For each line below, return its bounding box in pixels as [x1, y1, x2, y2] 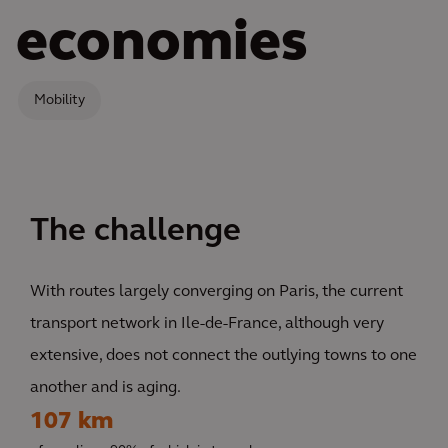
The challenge [30, 216, 241, 249]
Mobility [34, 93, 85, 109]
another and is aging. [30, 380, 181, 397]
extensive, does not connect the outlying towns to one [30, 348, 417, 365]
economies [16, 17, 308, 74]
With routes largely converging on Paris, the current [30, 284, 403, 301]
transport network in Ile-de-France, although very [30, 316, 384, 333]
